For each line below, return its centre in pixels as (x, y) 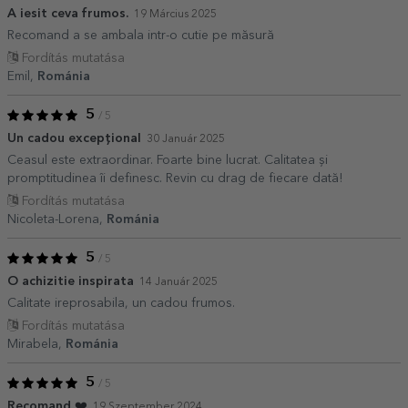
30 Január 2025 (186, 139)
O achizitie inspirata (71, 281)
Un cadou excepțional (74, 138)
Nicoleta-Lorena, (57, 219)
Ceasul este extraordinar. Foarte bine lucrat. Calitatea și (168, 160)
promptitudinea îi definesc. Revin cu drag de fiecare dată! (175, 178)
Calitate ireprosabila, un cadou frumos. (121, 303)
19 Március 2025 (175, 14)
